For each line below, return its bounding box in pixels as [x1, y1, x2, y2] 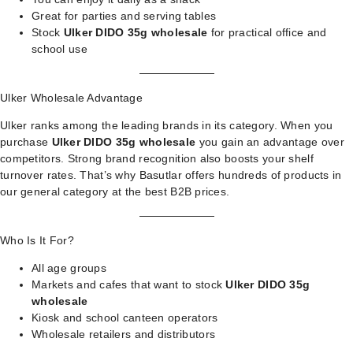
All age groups [32, 262, 106, 274]
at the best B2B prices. [108, 185, 230, 198]
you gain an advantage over [195, 136, 344, 148]
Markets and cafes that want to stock [32, 278, 226, 291]
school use [32, 43, 87, 55]
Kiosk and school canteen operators [32, 311, 218, 324]
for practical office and [207, 26, 327, 39]
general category [20, 185, 109, 198]
